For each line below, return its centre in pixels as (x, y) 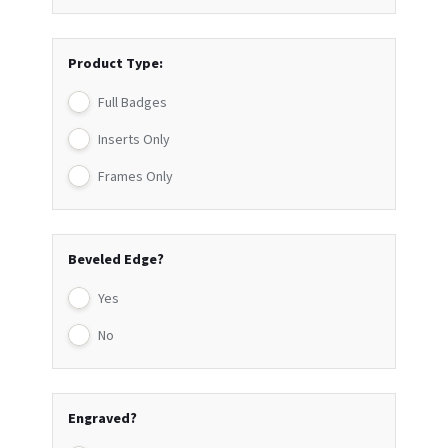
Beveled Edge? (116, 260)
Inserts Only (134, 140)
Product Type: (116, 64)
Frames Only (136, 177)
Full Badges (133, 103)
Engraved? (103, 419)
